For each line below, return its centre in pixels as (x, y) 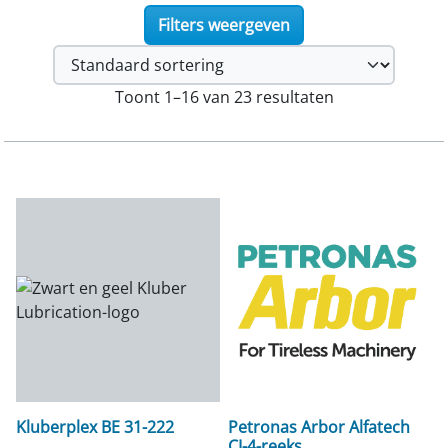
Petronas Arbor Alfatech (319, 427)
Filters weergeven (224, 25)
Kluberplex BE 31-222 (95, 427)
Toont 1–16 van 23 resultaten (224, 97)
